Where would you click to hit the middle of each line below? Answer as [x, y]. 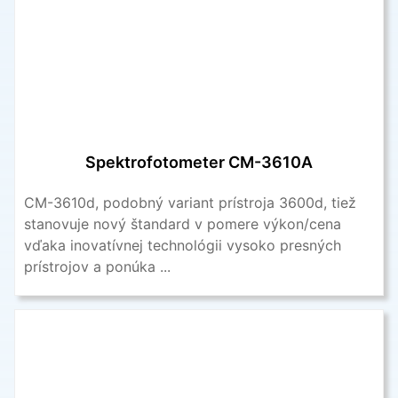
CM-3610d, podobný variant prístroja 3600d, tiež [190, 202]
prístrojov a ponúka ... [97, 266]
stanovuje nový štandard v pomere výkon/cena [183, 223]
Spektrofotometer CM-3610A [199, 162]
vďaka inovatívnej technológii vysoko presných [183, 245]
